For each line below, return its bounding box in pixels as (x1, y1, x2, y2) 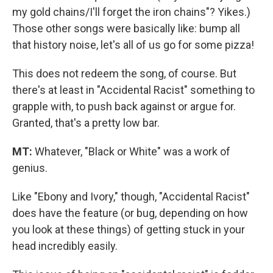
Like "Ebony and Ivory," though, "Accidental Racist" (12, 190, 250, 204)
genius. (12, 161, 48, 175)
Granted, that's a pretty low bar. (12, 116, 160, 130)
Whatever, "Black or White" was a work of (32, 145, 230, 158)
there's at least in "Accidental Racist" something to (12, 83, 255, 97)
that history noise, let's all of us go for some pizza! (12, 38, 254, 52)
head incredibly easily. (12, 239, 118, 253)
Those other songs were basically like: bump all (12, 22, 240, 35)
